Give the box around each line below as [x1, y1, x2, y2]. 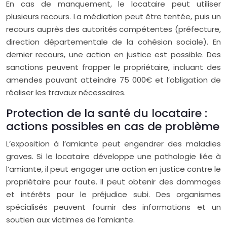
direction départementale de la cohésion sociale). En [6, 36, 221, 47]
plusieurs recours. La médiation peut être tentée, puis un [6, 11, 221, 22]
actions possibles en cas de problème [6, 119, 219, 134]
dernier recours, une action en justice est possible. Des [6, 49, 221, 60]
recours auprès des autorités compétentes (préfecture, [6, 24, 221, 34]
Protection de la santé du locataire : [6, 105, 207, 121]
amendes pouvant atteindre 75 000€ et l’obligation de [6, 74, 221, 85]
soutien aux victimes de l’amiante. [6, 214, 135, 225]
